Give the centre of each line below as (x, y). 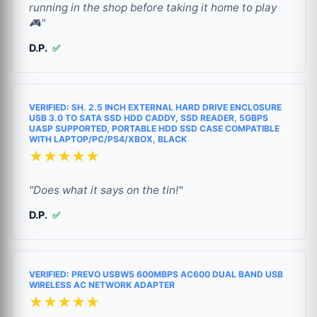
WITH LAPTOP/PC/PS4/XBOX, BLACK (108, 139)
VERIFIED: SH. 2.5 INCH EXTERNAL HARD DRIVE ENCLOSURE (155, 108)
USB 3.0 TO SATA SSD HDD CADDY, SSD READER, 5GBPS (149, 118)
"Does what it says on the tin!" (106, 190)
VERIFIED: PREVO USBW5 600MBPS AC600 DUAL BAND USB (156, 275)
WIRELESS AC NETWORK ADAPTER (102, 285)
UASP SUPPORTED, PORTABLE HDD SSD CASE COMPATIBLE (154, 129)
